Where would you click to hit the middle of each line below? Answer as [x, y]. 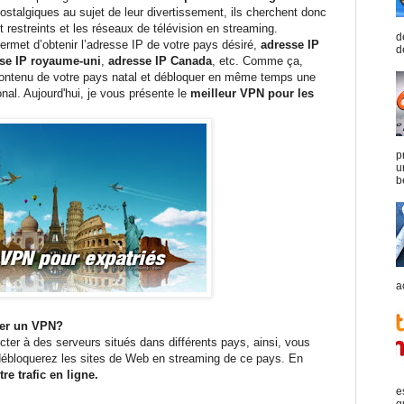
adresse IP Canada [160, 60]
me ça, [285, 60]
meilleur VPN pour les [252, 93]
